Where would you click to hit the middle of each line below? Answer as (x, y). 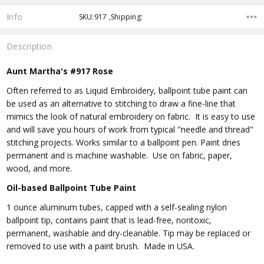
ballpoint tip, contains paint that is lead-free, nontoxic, (109, 220)
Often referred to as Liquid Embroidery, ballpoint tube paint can (127, 90)
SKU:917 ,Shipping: (111, 16)
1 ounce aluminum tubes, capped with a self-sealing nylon (117, 207)
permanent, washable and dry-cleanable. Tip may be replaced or (129, 233)
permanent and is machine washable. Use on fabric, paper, (120, 155)
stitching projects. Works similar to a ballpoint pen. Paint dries (124, 142)
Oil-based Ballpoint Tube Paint (72, 187)
